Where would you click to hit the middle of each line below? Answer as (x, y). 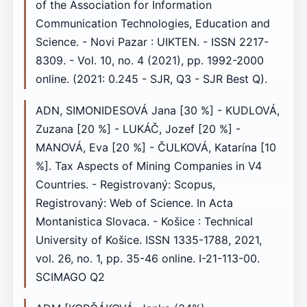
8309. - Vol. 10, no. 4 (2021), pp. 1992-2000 (149, 60)
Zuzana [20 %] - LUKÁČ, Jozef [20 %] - (138, 129)
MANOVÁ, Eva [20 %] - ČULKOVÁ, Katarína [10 (156, 148)
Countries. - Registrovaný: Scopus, (125, 185)
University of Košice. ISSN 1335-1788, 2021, (148, 240)
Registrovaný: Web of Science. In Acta (134, 203)
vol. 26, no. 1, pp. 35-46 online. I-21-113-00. (147, 259)
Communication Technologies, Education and (152, 23)
